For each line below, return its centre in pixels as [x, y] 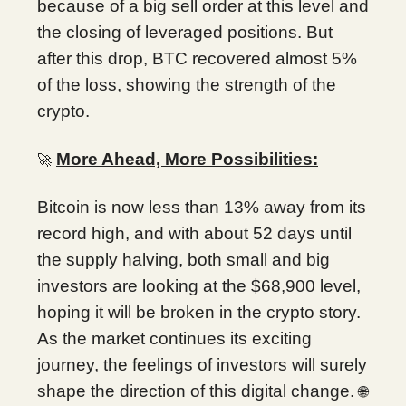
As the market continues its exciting [174, 338]
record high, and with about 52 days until [194, 233]
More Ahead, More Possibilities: [187, 159]
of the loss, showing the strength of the [187, 84]
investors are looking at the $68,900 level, [199, 285]
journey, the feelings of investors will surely [202, 364]
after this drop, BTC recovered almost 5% [197, 58]
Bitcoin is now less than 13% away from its [202, 207]
